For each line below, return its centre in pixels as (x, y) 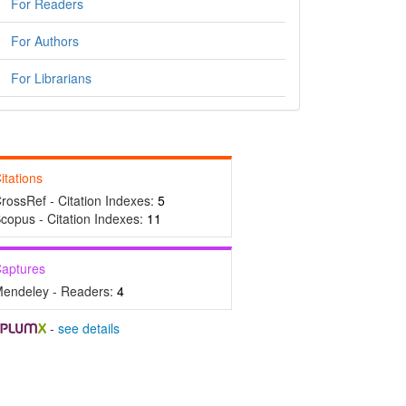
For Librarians (51, 78)
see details (88, 328)
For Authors (45, 41)
